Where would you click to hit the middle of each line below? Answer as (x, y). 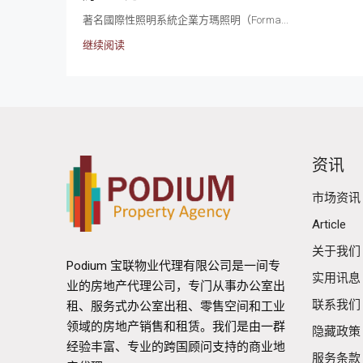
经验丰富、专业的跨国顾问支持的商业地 (176, 346)
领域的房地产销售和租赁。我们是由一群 (176, 326)
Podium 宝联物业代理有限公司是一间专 (173, 265)
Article (329, 224)
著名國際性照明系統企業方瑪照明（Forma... (186, 19)
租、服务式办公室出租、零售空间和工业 (176, 306)
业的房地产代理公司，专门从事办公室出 (176, 286)
